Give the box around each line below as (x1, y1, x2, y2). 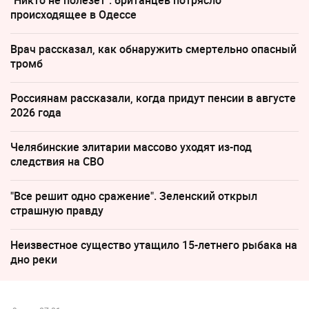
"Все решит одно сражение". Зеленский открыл (10, 188, 257, 204)
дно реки (10, 252, 57, 268)
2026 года (10, 105, 61, 121)
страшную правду (10, 203, 103, 219)
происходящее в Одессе (10, 7, 137, 23)
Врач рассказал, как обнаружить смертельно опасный (10, 41, 297, 57)
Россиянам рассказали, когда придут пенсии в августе (10, 90, 296, 106)
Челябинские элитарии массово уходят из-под (10, 139, 252, 155)
